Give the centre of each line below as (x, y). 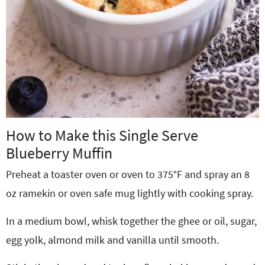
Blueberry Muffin (59, 153)
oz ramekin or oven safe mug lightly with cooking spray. (130, 193)
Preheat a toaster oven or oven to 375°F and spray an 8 (128, 174)
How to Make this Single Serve (102, 135)
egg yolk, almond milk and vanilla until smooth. (112, 240)
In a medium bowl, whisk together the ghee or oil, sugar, (131, 221)
